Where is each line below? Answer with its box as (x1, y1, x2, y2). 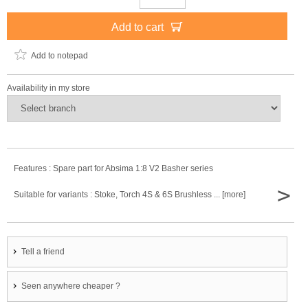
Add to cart (111, 21, 166, 33)
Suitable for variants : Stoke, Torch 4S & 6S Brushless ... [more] (14, 189, 245, 199)
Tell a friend (21, 246, 65, 256)
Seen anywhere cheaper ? (21, 280, 120, 291)
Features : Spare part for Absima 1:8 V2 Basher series (14, 163, 213, 173)
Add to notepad (31, 50, 88, 60)
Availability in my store (7, 82, 90, 93)
